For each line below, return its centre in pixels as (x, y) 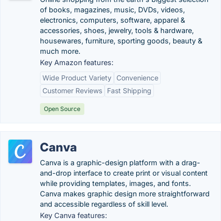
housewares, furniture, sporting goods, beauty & (121, 41)
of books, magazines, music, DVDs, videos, (112, 10)
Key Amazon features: (77, 62)
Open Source (62, 109)
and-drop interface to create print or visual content (124, 173)
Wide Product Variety (77, 78)
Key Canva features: (74, 215)
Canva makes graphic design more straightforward (125, 194)
